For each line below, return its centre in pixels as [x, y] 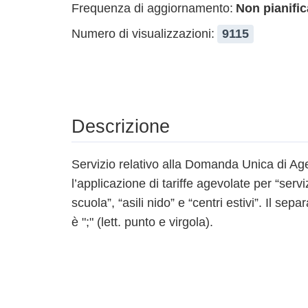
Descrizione [121, 126]
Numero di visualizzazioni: [143, 34]
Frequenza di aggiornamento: [152, 8]
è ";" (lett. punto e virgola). [142, 222]
